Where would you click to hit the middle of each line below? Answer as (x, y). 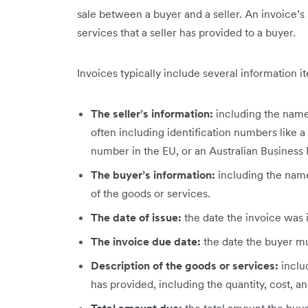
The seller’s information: (153, 113)
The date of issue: (137, 217)
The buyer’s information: (154, 174)
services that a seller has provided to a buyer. (186, 32)
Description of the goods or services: (186, 265)
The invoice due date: (147, 241)
